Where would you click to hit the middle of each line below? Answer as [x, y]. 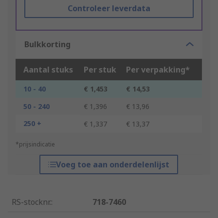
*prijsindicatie [35, 145]
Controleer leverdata [109, 9]
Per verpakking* [158, 70]
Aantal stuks [48, 70]
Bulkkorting [47, 45]
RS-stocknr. [31, 202]
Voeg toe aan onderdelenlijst [113, 165]
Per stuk [100, 70]
